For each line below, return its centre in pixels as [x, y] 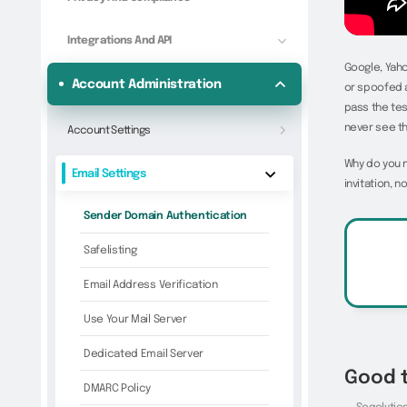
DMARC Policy [117, 388]
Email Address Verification [150, 284]
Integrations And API [119, 40]
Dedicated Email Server [144, 353]
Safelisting [110, 251]
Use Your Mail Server [135, 319]
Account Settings [109, 131]
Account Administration [146, 85]
